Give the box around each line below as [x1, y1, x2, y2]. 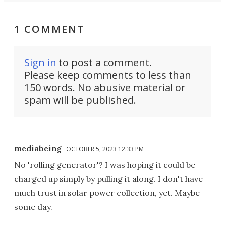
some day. [14, 202, 52, 212]
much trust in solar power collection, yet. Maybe [14, 188, 200, 198]
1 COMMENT [14, 22, 85, 36]
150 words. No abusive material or [24, 81, 186, 95]
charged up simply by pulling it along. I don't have [14, 174, 203, 184]
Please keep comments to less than [24, 68, 191, 82]
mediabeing [14, 143, 62, 154]
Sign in [24, 56, 56, 70]
